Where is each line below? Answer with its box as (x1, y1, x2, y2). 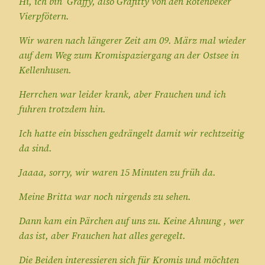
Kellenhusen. (19, 63, 72, 77)
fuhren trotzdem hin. (19, 102, 106, 116)
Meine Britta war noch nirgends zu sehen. (19, 190, 191, 203)
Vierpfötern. (19, 9, 69, 23)
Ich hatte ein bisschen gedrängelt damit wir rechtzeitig (19, 127, 244, 140)
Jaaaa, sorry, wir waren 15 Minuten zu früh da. (19, 166, 216, 179)
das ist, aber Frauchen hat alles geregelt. (19, 229, 186, 243)
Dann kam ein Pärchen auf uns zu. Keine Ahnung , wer (19, 214, 244, 228)
